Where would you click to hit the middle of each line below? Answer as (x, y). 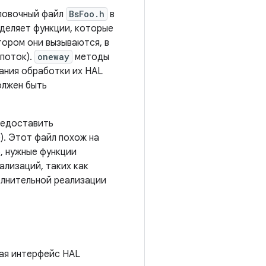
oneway (53, 57)
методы (91, 57)
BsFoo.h (87, 14)
